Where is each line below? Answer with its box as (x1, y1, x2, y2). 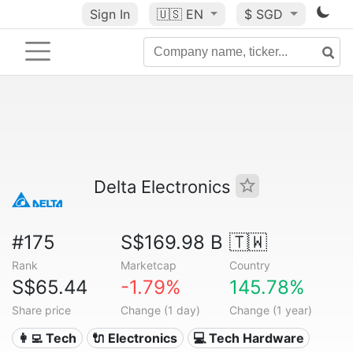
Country (229, 258, 270, 272)
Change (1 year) (229, 303, 312, 317)
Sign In (89, 6, 130, 22)
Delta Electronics (94, 176, 236, 197)
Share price (12, 303, 71, 317)
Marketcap (120, 258, 176, 272)
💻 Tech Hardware (192, 330, 304, 346)
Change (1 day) (120, 303, 200, 317)
